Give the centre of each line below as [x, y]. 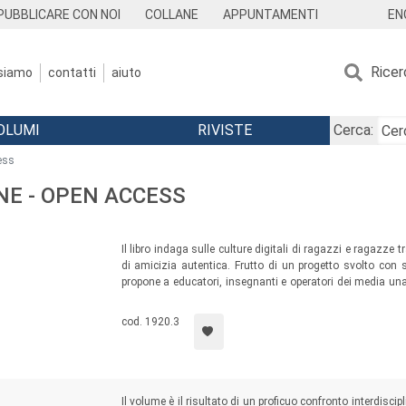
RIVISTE [224, 130]
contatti [72, 72]
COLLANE [172, 14]
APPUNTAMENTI [270, 14]
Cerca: [353, 130]
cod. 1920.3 [150, 322]
